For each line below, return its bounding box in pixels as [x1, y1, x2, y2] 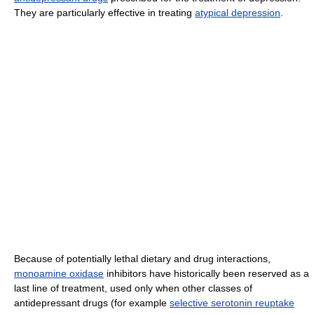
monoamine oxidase [14, 267, 104, 279]
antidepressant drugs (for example [14, 296, 170, 308]
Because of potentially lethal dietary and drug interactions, [14, 252, 271, 264]
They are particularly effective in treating [14, 6, 195, 18]
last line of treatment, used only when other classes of [14, 282, 252, 294]
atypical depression [195, 6, 280, 18]
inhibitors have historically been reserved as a [104, 267, 309, 279]
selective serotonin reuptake [170, 296, 294, 308]
